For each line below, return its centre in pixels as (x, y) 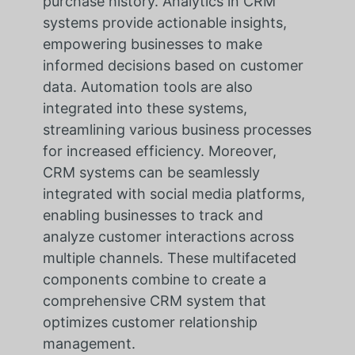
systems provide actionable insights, (164, 23)
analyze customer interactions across (168, 237)
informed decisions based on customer (173, 66)
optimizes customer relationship (150, 323)
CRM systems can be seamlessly (151, 173)
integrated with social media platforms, (174, 194)
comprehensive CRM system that (154, 301)
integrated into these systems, (145, 109)
